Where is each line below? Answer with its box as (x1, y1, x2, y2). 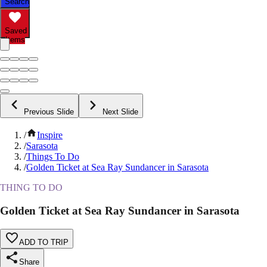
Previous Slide (24, 107, 74, 117)
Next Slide (103, 107, 138, 117)
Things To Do (26, 151, 79, 162)
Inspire (37, 130, 63, 141)
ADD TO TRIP (19, 237, 69, 247)
